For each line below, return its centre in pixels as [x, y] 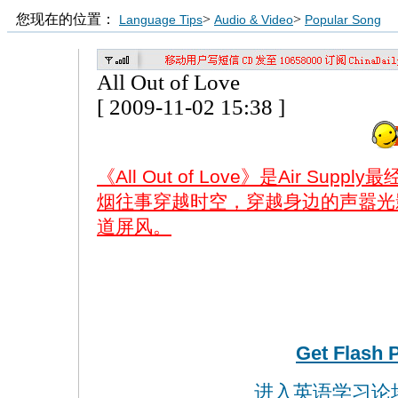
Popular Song [343, 20]
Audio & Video [254, 20]
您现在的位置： [68, 19]
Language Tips [161, 20]
